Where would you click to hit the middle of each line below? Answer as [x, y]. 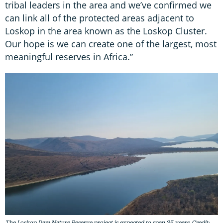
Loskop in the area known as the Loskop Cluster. [106, 31]
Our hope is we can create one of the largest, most [111, 44]
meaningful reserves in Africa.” [69, 56]
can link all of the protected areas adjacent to [100, 18]
